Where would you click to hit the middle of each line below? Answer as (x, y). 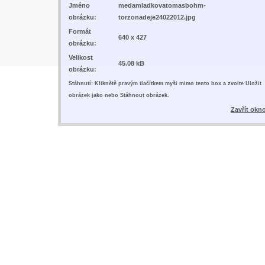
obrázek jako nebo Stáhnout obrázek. (119, 95)
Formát (80, 31)
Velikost (81, 57)
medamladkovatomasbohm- (162, 5)
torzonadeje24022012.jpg (157, 17)
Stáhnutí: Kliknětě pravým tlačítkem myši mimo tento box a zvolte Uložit (165, 83)
